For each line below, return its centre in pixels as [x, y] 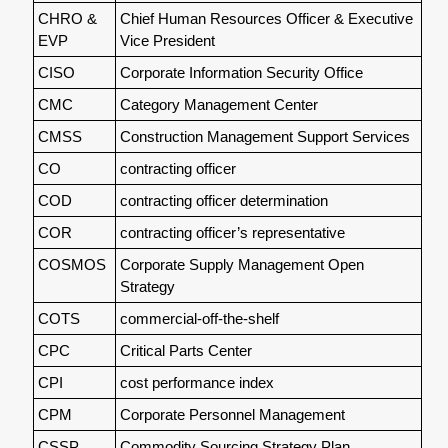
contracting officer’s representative [232, 232]
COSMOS [71, 264]
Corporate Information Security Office [241, 72]
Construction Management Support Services [264, 136]
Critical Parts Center [185, 350]
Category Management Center [218, 104]
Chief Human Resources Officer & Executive [266, 18]
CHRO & [67, 18]
